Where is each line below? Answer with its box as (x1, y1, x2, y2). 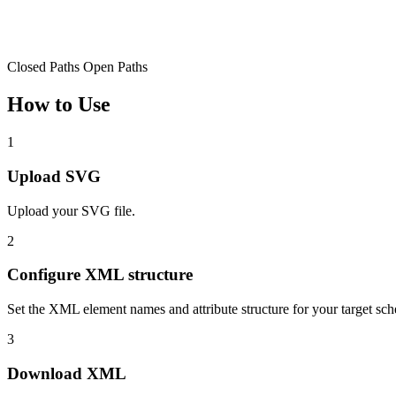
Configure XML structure (7, 265, 193, 285)
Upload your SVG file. (7, 202, 135, 218)
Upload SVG (7, 166, 101, 186)
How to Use (7, 93, 110, 117)
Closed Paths (7, 59, 80, 75)
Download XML (7, 363, 126, 383)
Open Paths (80, 59, 148, 75)
